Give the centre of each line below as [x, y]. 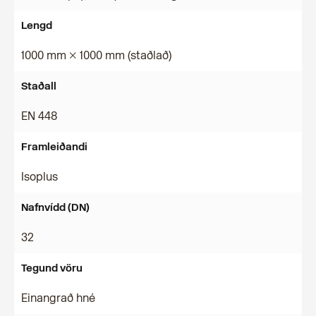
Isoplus [39, 177]
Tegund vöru [52, 268]
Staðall [39, 86]
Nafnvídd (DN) [55, 207]
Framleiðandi [54, 147]
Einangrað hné [58, 298]
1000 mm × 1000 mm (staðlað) [96, 55]
